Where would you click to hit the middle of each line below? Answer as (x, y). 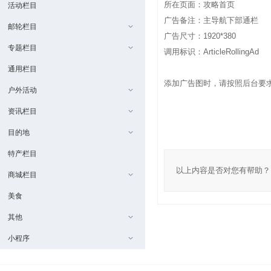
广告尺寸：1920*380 (200, 36)
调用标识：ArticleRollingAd (211, 51)
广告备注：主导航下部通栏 (211, 20)
